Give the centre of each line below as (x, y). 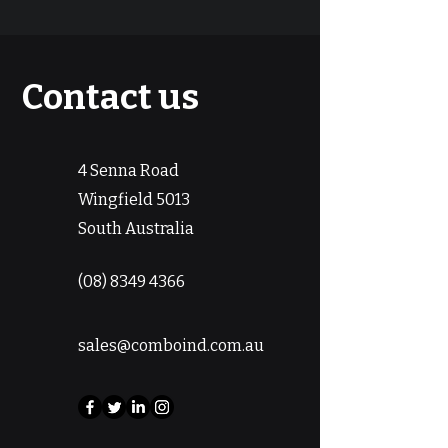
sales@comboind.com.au (171, 345)
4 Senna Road (128, 170)
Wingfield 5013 (134, 199)
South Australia (136, 228)
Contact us (110, 97)
